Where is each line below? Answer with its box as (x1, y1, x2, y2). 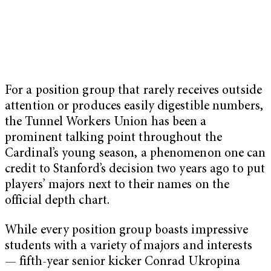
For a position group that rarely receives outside (5, 84, 262, 97)
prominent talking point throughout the (5, 131, 222, 145)
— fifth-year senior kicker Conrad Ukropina (5, 256, 241, 269)
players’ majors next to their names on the (5, 178, 230, 192)
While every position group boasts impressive (5, 224, 249, 238)
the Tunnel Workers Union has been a (5, 116, 207, 129)
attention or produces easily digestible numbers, (5, 100, 263, 113)
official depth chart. (5, 194, 110, 207)
